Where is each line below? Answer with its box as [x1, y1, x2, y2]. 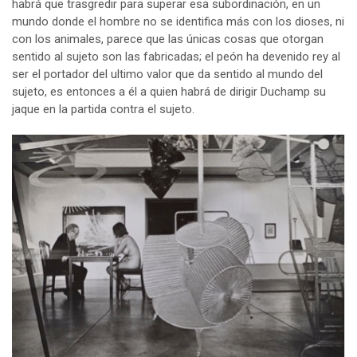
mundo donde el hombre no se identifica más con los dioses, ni [12, 14, 344, 29]
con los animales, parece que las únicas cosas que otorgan [12, 31, 324, 46]
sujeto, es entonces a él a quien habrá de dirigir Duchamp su [12, 84, 326, 99]
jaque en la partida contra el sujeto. [12, 101, 194, 116]
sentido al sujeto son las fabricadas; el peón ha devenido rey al [12, 49, 340, 64]
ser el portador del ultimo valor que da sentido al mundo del [12, 66, 323, 81]
